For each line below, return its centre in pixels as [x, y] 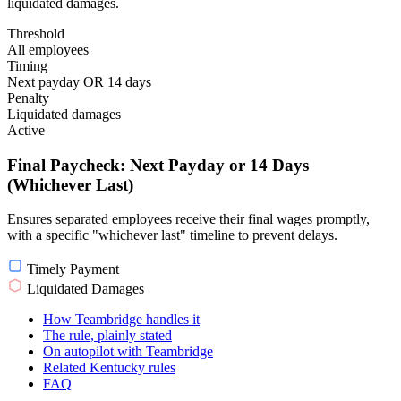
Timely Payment [71, 269]
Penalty [28, 98]
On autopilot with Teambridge [128, 352]
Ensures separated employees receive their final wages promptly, [188, 219]
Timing [27, 65]
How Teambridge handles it [121, 320]
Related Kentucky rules [109, 368]
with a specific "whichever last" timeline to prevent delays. [172, 235]
